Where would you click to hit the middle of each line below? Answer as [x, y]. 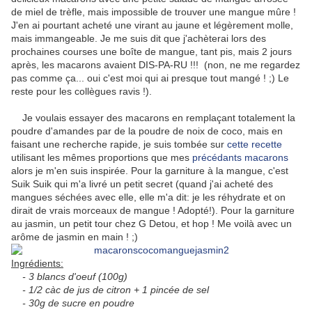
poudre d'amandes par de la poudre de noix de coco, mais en [147, 131]
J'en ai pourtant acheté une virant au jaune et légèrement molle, [152, 25]
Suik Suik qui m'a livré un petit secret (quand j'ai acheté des [142, 184]
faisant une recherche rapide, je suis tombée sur [119, 145]
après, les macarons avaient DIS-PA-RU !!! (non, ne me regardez [156, 65]
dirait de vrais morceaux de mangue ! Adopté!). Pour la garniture [153, 211]
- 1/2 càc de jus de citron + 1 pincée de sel [110, 290]
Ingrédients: [37, 264]
